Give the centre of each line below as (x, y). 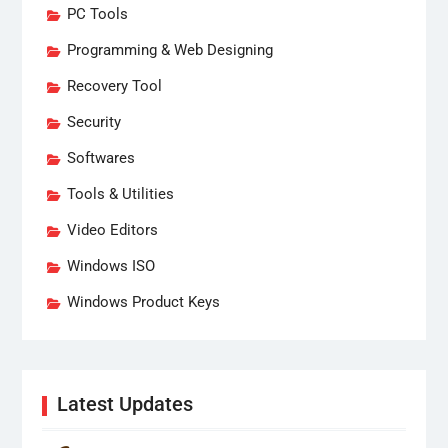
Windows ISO (110, 265)
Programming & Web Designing (169, 49)
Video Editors (112, 229)
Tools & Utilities (120, 193)
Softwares (100, 157)
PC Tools (97, 13)
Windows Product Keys (143, 301)
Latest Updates (124, 403)
